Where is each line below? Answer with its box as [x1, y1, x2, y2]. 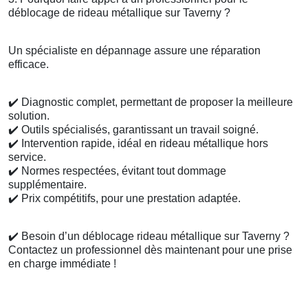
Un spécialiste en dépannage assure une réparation [8, 45, 261, 57]
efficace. [8, 58, 49, 71]
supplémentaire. [8, 179, 87, 191]
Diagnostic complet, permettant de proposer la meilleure [19, 96, 293, 109]
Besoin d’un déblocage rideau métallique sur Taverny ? [19, 230, 289, 243]
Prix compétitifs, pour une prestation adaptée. [19, 192, 241, 205]
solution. [8, 110, 49, 122]
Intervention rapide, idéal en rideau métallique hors [19, 137, 268, 150]
